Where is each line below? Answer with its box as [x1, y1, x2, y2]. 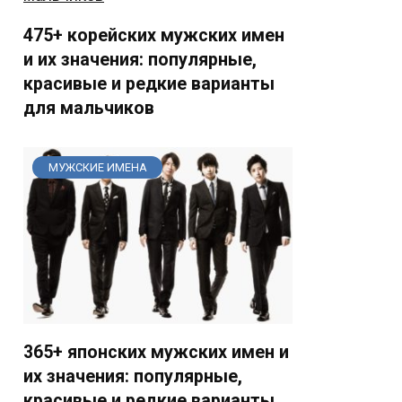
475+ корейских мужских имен [23, 24, 284, 46]
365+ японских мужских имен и [23, 341, 289, 363]
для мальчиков [23, 97, 154, 118]
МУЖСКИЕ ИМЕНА [48, 160, 147, 174]
